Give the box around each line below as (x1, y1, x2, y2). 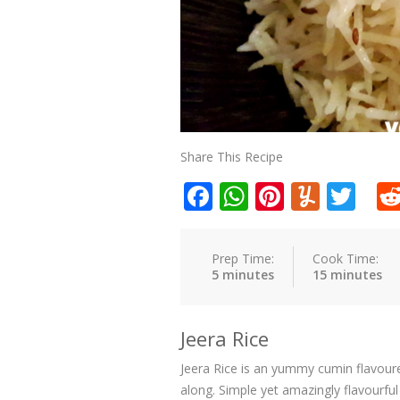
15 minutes (312, 266, 382, 283)
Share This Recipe (180, 148, 283, 165)
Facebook (212, 177, 338, 215)
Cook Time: (312, 250, 379, 267)
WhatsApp (248, 177, 386, 215)
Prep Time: (212, 250, 274, 267)
